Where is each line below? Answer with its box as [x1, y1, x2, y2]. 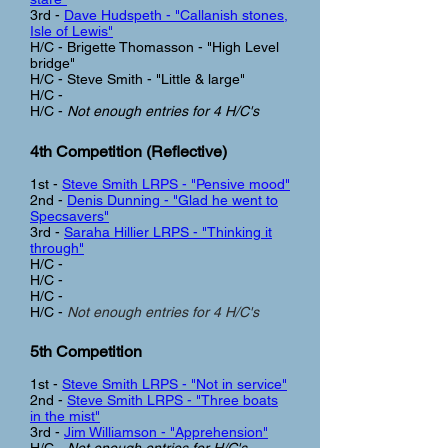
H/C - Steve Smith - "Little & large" [30, 71, 245, 87]
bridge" [30, 55, 75, 71]
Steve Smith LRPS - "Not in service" [62, 376, 287, 392]
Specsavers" [30, 208, 109, 224]
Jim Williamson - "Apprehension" [64, 424, 268, 440]
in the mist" [30, 408, 100, 424]
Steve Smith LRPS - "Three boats [67, 392, 278, 408]
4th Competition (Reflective [30, 142, 222, 161]
